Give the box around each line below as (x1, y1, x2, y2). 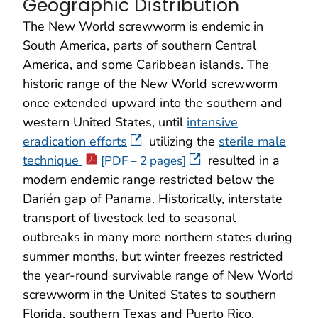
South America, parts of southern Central (23, 36, 256, 54)
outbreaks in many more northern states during (23, 228, 292, 246)
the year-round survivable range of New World (23, 266, 294, 284)
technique (23, 151, 82, 169)
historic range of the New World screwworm (23, 75, 278, 92)
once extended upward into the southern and (23, 94, 283, 111)
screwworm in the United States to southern (23, 285, 276, 303)
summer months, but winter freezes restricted (23, 247, 283, 265)
